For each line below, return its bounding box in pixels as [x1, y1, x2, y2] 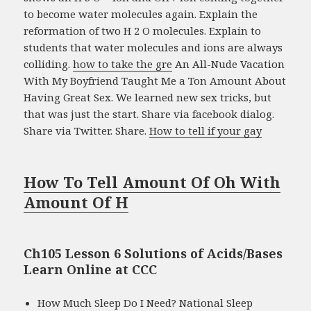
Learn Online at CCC [24, 261, 158, 278]
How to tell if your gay [149, 124, 262, 138]
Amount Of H [24, 192, 129, 213]
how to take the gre [73, 57, 173, 72]
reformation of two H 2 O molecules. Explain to [24, 24, 262, 38]
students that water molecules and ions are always [24, 40, 283, 55]
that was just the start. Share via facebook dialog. [24, 107, 275, 121]
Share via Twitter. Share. [24, 124, 150, 138]
